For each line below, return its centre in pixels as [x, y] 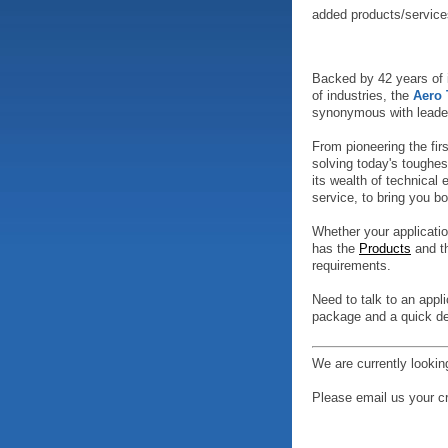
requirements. [351, 265]
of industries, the [362, 95]
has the [335, 248]
